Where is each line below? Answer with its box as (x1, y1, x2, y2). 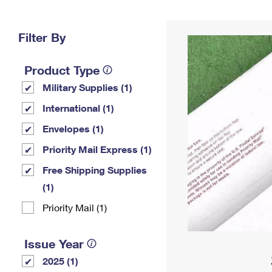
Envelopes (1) (42, 123, 104, 134)
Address (181, 21, 216, 31)
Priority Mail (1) (42, 202, 107, 213)
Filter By (18, 30, 66, 44)
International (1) (42, 102, 114, 114)
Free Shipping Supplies (42, 164, 147, 175)
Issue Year (24, 236, 84, 251)
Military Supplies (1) (42, 81, 132, 93)
